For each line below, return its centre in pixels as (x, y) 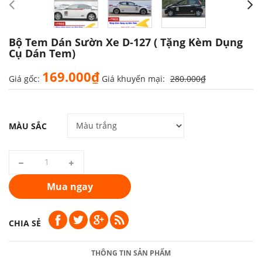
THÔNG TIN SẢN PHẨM (131, 253)
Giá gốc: (24, 78)
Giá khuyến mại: (133, 78)
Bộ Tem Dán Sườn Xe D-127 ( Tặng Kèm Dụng (126, 42)
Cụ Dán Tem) (42, 53)
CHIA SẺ (25, 223)
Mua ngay (70, 186)
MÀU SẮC (28, 126)
